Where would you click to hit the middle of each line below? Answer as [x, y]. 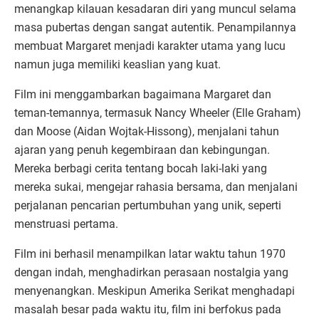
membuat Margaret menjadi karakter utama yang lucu [150, 46]
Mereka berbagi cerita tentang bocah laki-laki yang [141, 168]
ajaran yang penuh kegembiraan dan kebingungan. [142, 150]
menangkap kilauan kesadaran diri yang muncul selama [155, 9]
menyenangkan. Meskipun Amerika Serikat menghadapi [155, 291]
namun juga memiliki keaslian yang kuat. [117, 64]
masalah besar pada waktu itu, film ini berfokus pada [148, 309]
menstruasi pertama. [66, 224]
